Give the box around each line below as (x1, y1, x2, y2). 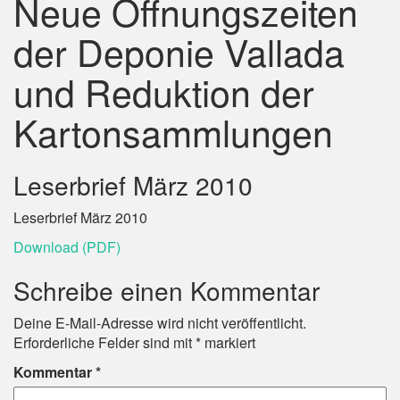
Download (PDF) (13, 237, 121, 257)
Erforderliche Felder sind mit (13, 332, 196, 353)
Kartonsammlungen (13, 105, 333, 158)
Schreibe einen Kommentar (13, 272, 320, 308)
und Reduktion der (13, 65, 314, 118)
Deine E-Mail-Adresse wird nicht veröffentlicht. (13, 312, 306, 333)
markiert (201, 332, 255, 353)
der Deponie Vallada (13, 25, 345, 78)
